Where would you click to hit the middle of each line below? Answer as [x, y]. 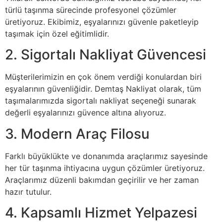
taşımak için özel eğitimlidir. [57, 34]
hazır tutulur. [28, 192]
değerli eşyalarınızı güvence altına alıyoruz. [85, 113]
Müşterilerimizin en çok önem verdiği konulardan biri [103, 77]
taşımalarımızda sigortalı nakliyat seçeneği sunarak [101, 101]
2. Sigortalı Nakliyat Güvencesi [106, 55]
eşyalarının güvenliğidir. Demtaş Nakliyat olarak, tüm [103, 89]
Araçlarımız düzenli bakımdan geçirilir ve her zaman [102, 180]
